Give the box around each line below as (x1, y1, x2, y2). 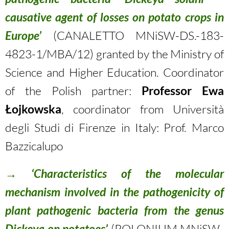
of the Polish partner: (5, 83, 142, 98)
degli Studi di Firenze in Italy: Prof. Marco (5, 120, 224, 134)
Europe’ (5, 28, 53, 42)
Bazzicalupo (5, 139, 63, 153)
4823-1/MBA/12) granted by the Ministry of (5, 47, 224, 61)
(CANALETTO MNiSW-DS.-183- (53, 28, 224, 42)
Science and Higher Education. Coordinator (5, 65, 224, 79)
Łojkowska (5, 102, 61, 116)
